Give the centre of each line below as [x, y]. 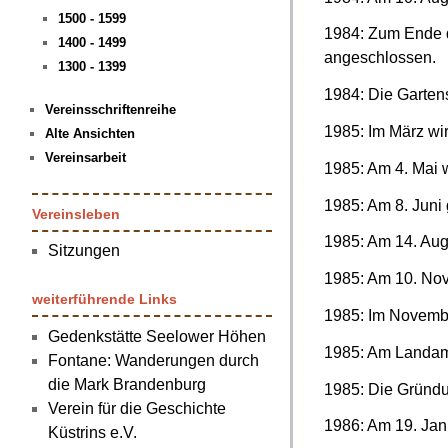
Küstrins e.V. [92, 432]
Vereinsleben [76, 213]
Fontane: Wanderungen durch [153, 360]
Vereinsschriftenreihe [110, 110]
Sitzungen [84, 251]
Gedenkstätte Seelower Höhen [157, 336]
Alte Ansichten [89, 134]
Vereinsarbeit [85, 158]
